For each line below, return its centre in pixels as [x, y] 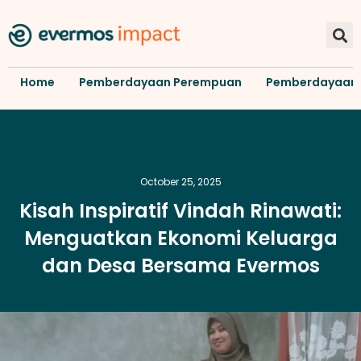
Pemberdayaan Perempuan [160, 82]
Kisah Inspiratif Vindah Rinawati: [180, 210]
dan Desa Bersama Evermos [180, 265]
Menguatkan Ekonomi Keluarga [180, 238]
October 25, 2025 [180, 181]
